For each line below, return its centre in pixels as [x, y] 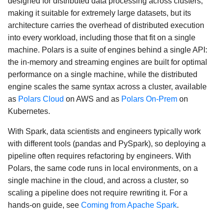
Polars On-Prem [149, 99]
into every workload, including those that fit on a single [102, 37]
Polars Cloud [41, 99]
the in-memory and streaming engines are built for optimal [108, 62]
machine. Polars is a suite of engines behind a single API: [108, 50]
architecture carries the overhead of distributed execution [106, 25]
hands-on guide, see [44, 205]
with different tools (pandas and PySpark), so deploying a [107, 143]
